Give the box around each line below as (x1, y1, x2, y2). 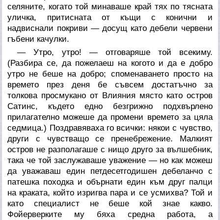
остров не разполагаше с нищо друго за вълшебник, (7, 144, 213, 154)
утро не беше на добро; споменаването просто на (7, 69, 213, 79)
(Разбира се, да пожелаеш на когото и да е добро (7, 58, 213, 68)
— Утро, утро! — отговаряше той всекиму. (17, 47, 213, 57)
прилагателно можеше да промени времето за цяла (7, 112, 213, 122)
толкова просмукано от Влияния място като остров (7, 90, 213, 100)
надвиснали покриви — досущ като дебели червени (7, 23, 213, 33)
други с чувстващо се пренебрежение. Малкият (7, 134, 213, 143)
